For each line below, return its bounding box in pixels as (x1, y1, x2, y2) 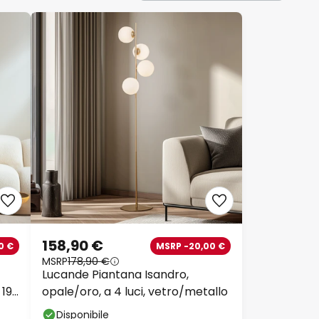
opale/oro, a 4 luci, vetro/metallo (42, 283, 228, 300)
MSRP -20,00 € (156, 239, 225, 252)
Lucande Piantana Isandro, (42, 266, 189, 283)
